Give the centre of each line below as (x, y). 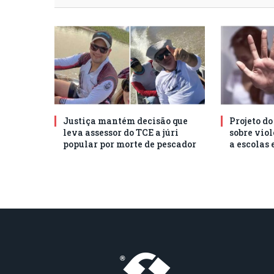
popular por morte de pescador (130, 144)
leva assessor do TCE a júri (121, 132)
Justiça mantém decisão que (125, 120)
